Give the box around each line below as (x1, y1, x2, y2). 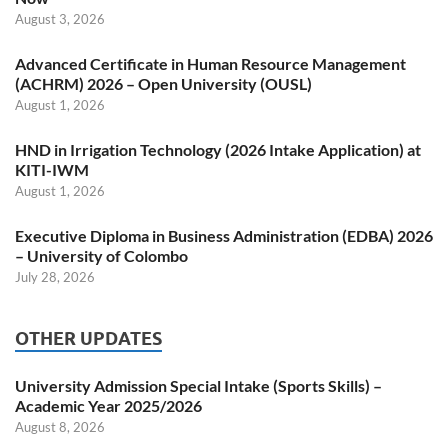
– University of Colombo (15, 246, 188, 266)
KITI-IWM (15, 160, 89, 180)
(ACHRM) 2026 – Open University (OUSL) (15, 74, 312, 94)
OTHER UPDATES (15, 328, 162, 350)
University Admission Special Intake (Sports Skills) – (15, 376, 382, 396)
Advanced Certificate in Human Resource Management (15, 54, 406, 74)
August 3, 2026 (15, 11, 105, 28)
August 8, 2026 (15, 419, 105, 436)
